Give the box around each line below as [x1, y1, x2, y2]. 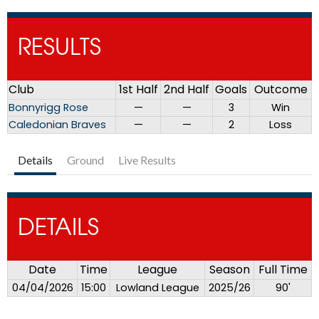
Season [209, 261, 250, 278]
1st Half [118, 81, 158, 98]
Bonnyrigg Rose [9, 100, 88, 115]
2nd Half [164, 81, 209, 98]
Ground [67, 153, 104, 167]
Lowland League [115, 281, 199, 296]
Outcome [253, 81, 308, 98]
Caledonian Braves [9, 117, 106, 132]
